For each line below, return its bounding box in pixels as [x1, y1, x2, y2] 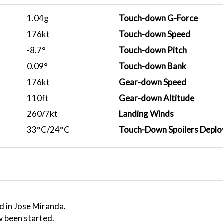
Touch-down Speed [119, 29, 190, 39]
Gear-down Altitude [119, 93, 194, 103]
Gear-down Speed [119, 77, 186, 87]
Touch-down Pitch [119, 45, 187, 55]
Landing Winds [119, 109, 174, 119]
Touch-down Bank [119, 61, 186, 71]
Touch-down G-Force [119, 13, 198, 23]
